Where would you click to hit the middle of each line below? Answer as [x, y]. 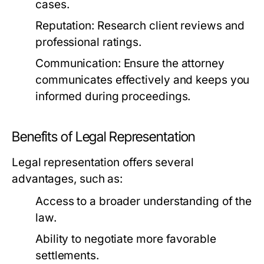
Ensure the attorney [172, 64]
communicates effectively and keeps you [143, 80]
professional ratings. [89, 42]
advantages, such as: [67, 179]
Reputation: [65, 26]
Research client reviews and [169, 26]
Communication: [78, 64]
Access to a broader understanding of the [144, 202]
